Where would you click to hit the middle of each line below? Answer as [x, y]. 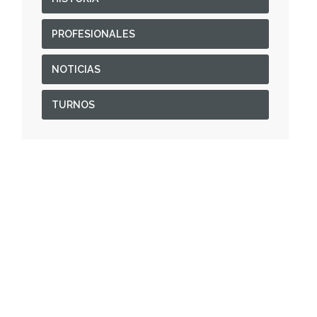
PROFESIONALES [93, 34]
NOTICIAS [76, 69]
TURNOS [73, 105]
